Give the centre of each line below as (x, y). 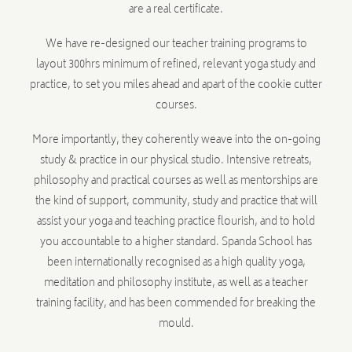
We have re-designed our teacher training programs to (176, 45)
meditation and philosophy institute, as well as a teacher (176, 283)
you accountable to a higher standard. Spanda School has (176, 242)
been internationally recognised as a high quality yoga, (176, 263)
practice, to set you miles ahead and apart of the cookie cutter (176, 86)
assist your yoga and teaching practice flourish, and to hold (176, 222)
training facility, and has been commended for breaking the (176, 304)
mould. (176, 324)
